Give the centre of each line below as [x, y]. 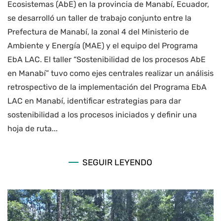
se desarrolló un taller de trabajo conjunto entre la [99, 18]
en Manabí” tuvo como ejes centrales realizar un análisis [110, 73]
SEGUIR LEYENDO [117, 162]
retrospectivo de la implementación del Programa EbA [107, 87]
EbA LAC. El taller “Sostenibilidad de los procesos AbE [107, 59]
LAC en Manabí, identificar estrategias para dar [94, 101]
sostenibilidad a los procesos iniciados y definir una [102, 114]
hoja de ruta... [33, 128]
